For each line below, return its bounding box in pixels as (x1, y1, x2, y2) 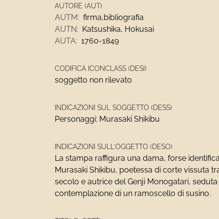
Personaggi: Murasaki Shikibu (55, 114, 160, 124)
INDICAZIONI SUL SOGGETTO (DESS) (55, 104, 172, 111)
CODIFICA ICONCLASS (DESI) (55, 65, 147, 72)
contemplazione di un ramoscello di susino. (55, 189, 211, 198)
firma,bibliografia (83, 13, 144, 22)
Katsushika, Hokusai (82, 24, 154, 34)
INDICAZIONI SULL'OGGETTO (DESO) (55, 143, 173, 151)
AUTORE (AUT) (55, 2, 102, 10)
